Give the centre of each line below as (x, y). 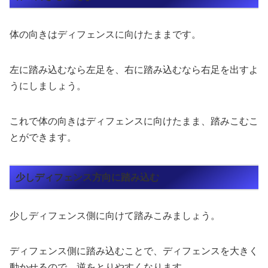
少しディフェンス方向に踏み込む (87, 177)
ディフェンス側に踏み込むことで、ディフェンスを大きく (134, 251)
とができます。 (43, 138)
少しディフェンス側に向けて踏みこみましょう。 (115, 216)
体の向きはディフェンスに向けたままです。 (105, 35)
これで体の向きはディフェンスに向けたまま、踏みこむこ (134, 121)
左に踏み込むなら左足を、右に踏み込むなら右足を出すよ (134, 70)
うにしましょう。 (48, 86)
